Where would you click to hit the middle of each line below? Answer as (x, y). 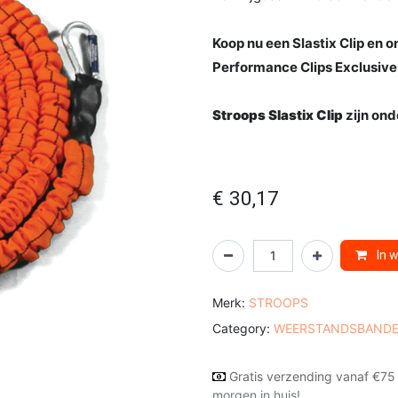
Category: (241, 328)
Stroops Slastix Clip (279, 115)
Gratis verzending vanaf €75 (312, 376)
